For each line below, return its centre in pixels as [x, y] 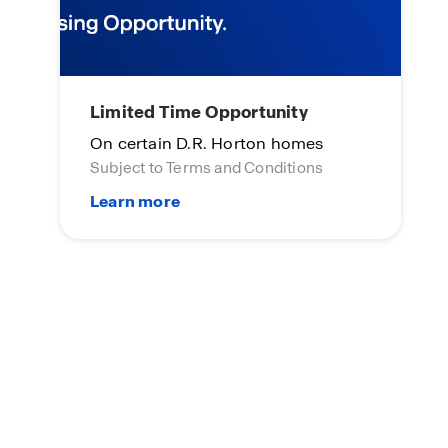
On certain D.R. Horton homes [207, 143]
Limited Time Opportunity [199, 112]
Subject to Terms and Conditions [207, 168]
